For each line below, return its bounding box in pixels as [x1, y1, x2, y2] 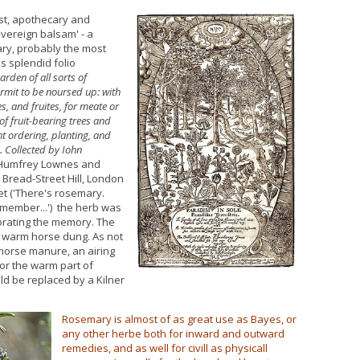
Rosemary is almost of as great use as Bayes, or [62, 312, 297, 326]
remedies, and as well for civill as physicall [62, 341, 268, 355]
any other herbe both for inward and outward [62, 326, 284, 341]
